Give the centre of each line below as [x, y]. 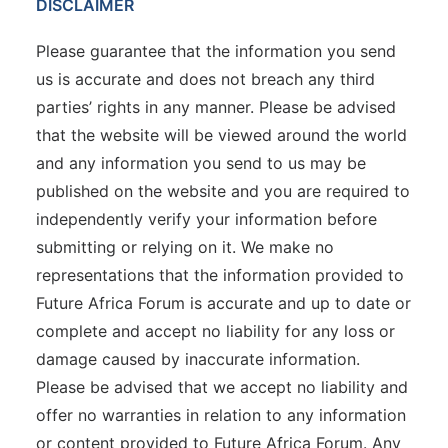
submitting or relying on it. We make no [185, 247]
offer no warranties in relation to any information [221, 415]
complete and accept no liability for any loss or [215, 331]
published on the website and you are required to [223, 191]
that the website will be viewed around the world [221, 135]
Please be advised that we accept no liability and [222, 387]
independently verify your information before [206, 219]
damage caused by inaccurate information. [198, 359]
